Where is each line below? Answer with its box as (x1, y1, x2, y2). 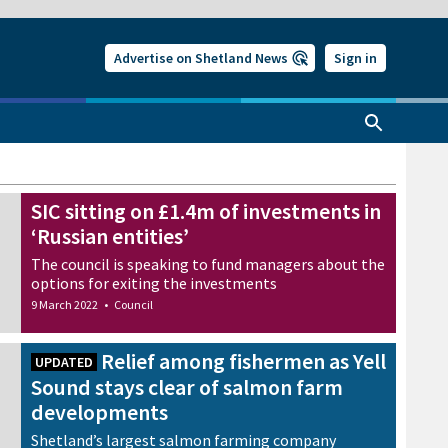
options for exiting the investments (31, 273, 277, 293)
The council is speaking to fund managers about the (31, 254, 385, 274)
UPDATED (35, 352, 93, 371)
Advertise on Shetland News (114, 49, 288, 67)
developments (31, 397, 168, 426)
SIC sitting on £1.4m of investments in (31, 197, 381, 225)
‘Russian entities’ (31, 222, 189, 250)
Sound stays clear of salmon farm (31, 372, 343, 401)
